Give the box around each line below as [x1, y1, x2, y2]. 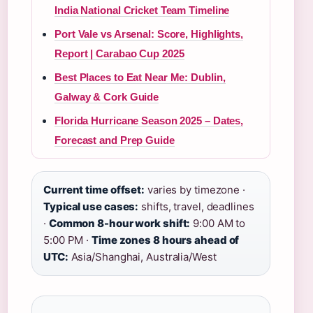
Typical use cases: [43, 200, 139, 213]
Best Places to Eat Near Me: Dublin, [54, 71, 226, 83]
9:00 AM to [190, 217, 246, 230]
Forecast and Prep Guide [54, 134, 175, 146]
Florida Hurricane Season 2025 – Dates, [54, 115, 244, 126]
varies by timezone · [145, 183, 245, 196]
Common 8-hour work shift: [48, 217, 191, 230]
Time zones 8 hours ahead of [92, 233, 240, 247]
